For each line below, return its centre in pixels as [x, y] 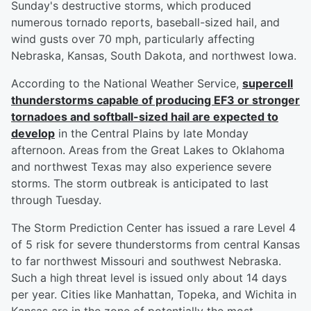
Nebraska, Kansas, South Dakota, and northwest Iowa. [154, 56]
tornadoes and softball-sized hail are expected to [145, 117]
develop [33, 134]
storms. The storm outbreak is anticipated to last [140, 184]
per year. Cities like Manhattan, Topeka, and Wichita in [154, 295]
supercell [268, 84]
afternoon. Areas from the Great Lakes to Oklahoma [148, 150]
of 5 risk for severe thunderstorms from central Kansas [155, 245]
